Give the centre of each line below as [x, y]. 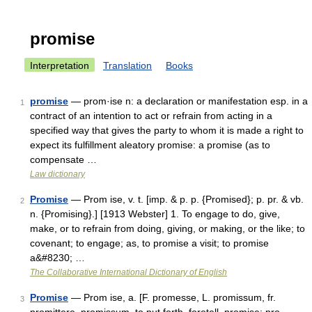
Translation [127, 65]
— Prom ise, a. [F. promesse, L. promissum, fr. [172, 297]
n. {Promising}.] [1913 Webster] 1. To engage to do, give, [155, 214]
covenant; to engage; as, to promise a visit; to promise [149, 243]
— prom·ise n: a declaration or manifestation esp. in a [188, 101]
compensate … [63, 159]
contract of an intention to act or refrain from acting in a [151, 116]
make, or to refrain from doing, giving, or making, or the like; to [167, 228]
